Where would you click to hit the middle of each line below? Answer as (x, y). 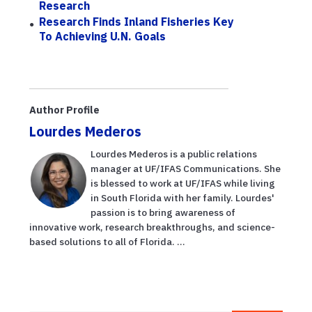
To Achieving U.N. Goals (103, 36)
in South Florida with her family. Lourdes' (182, 198)
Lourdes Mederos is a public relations (174, 154)
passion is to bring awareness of (163, 213)
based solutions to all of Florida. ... (107, 242)
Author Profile (64, 110)
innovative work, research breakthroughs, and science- (152, 227)
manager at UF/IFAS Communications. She (186, 169)
